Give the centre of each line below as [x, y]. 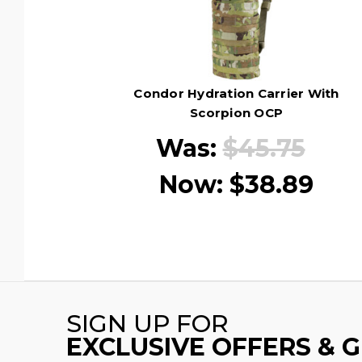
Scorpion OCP [236, 112]
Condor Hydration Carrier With [236, 93]
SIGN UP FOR [147, 323]
